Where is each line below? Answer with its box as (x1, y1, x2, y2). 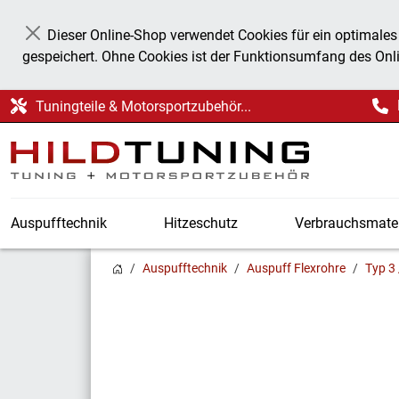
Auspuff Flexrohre (247, 261, 346, 275)
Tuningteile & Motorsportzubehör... (36, 97, 251, 115)
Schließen (32, 34, 94, 51)
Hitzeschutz (164, 215, 238, 232)
